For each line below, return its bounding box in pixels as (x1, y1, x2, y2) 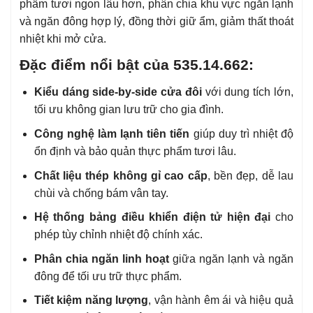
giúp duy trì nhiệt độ (189, 127, 294, 140)
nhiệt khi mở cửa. (20, 32, 106, 45)
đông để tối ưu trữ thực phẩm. (34, 270, 182, 282)
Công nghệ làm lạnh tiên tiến (34, 127, 190, 140)
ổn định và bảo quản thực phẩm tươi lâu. (34, 145, 236, 157)
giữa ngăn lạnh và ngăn (168, 252, 294, 265)
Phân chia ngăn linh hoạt (34, 252, 169, 265)
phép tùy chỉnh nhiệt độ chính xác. (34, 228, 203, 241)
